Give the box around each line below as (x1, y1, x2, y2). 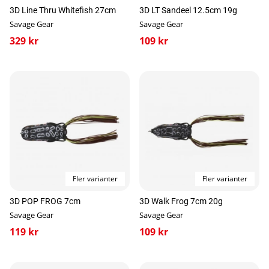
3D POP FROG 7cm (10, 196, 80, 206)
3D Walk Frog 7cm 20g (139, 196, 223, 206)
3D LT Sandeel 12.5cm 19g (139, 5, 237, 15)
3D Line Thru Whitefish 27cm (10, 5, 116, 15)
